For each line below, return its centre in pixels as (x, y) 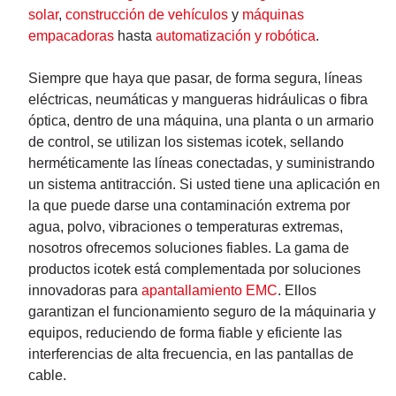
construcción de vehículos (147, 15)
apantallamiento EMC (209, 291)
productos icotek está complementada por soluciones (194, 270)
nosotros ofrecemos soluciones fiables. (152, 248)
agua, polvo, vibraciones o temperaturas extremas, (186, 227)
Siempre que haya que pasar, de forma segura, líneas (195, 79)
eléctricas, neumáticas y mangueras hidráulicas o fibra (198, 100)
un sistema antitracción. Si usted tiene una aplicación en (204, 185)
